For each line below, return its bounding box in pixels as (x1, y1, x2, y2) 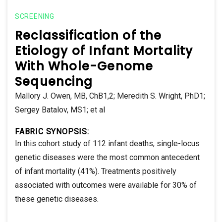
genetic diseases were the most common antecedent (15, 152, 200, 162)
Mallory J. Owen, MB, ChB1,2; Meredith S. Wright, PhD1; (15, 91, 205, 101)
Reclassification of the (15, 27, 162, 44)
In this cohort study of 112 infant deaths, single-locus (15, 138, 200, 148)
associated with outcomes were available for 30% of (15, 180, 197, 190)
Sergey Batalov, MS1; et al (15, 105, 105, 114)
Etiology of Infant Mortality (15, 42, 193, 59)
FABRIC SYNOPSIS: (15, 126, 89, 136)
